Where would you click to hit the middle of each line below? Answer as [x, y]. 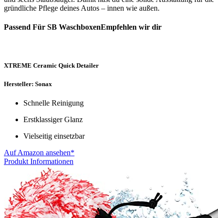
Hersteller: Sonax [28, 84]
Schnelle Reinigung [54, 103]
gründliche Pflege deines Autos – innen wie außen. [82, 8]
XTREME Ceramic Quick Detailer [51, 65]
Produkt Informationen [39, 162]
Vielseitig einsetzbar [54, 136]
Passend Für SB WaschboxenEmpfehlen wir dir [83, 27]
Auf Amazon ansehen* [39, 153]
